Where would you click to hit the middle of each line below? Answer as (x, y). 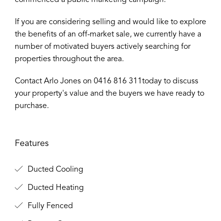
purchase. (32, 106)
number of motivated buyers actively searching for (103, 47)
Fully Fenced (49, 206)
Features (32, 144)
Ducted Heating (55, 188)
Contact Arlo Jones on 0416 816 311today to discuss (107, 81)
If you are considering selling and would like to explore (110, 22)
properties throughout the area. (69, 59)
